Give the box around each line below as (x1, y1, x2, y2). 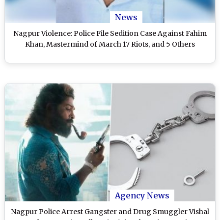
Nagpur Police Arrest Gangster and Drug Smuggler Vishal (11, 207, 209, 217)
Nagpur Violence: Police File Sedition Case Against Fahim (13, 28, 207, 38)
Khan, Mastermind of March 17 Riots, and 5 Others (25, 39, 195, 49)
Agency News (115, 191, 169, 201)
